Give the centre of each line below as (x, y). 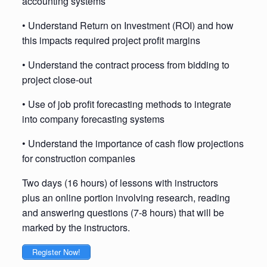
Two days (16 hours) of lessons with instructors (120, 183)
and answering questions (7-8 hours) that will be (123, 212)
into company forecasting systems (93, 119)
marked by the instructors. (76, 227)
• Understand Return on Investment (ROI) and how (128, 25)
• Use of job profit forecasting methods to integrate (126, 104)
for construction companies (78, 158)
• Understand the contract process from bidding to (125, 65)
